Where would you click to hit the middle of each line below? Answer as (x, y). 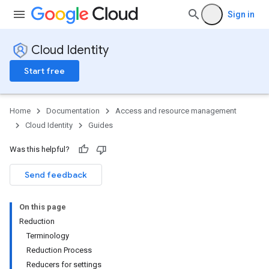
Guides (101, 125)
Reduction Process (59, 250)
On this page (43, 207)
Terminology (48, 236)
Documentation (73, 111)
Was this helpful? (40, 149)
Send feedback (56, 175)
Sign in (241, 14)
